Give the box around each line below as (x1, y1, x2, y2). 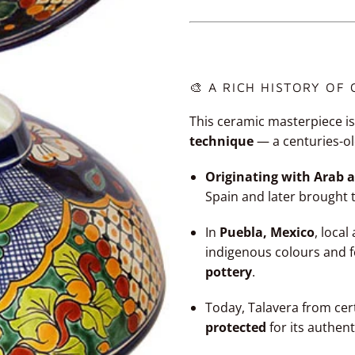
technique (189, 132, 254, 151)
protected (205, 319, 266, 337)
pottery (205, 263, 252, 281)
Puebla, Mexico (219, 223, 315, 242)
